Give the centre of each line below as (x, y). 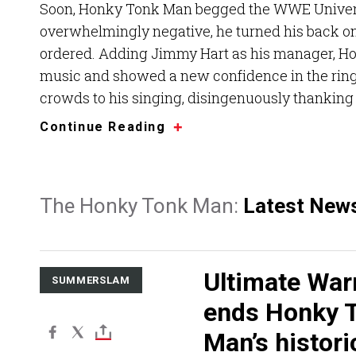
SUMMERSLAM (91, 280)
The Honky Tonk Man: (141, 205)
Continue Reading (103, 127)
